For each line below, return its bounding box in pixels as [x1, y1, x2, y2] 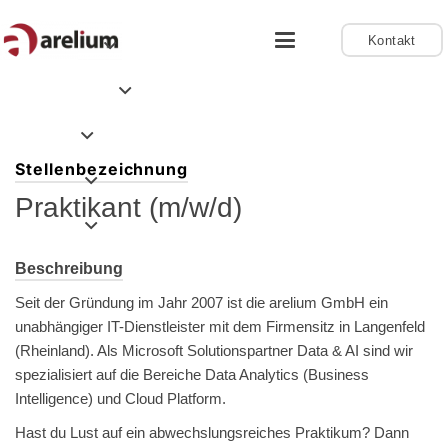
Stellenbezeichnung [15, 159, 189, 179]
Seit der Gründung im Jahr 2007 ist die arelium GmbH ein [15, 294, 388, 311]
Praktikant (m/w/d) [15, 192, 242, 223]
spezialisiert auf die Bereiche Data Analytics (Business [15, 366, 369, 383]
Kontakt [368, 32, 416, 48]
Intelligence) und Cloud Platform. [15, 390, 226, 407]
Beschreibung [15, 260, 123, 277]
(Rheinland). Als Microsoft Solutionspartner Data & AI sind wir [15, 342, 413, 359]
